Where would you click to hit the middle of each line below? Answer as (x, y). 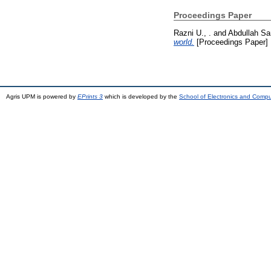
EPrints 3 (90, 96)
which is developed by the (141, 96)
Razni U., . (192, 33)
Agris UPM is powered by (42, 96)
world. (184, 42)
